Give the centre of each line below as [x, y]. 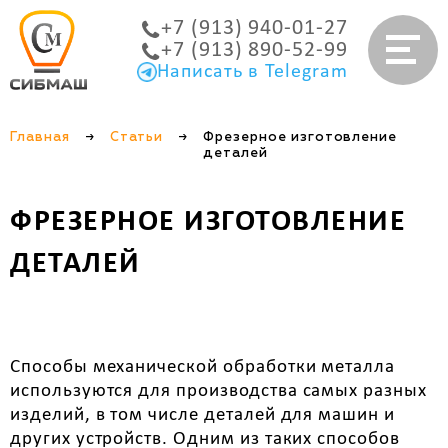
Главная [40, 137]
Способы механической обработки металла [203, 367]
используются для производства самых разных [218, 391]
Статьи [136, 137]
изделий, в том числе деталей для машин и [203, 415]
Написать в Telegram [252, 72]
